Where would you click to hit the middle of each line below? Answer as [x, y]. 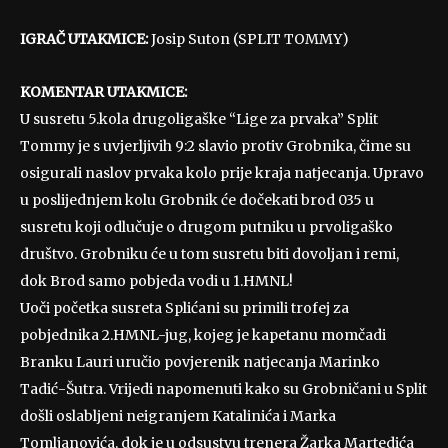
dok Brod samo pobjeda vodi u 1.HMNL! [156, 280]
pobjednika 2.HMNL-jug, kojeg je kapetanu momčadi [203, 334]
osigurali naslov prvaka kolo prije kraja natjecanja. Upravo [222, 172]
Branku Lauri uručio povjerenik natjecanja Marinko [200, 361]
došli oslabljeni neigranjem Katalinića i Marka [178, 415]
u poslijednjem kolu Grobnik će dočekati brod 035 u [197, 199]
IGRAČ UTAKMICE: [84, 38]
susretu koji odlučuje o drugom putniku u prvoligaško [206, 226]
